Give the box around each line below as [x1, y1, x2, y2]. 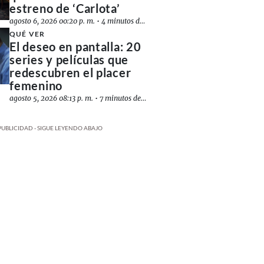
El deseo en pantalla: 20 [9, 39, 141, 54]
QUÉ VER [9, 29, 45, 38]
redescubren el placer [9, 65, 131, 80]
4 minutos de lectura [101, 16, 140, 25]
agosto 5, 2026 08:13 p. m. [9, 94, 94, 103]
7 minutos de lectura [100, 94, 141, 103]
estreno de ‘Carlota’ [9, 1, 120, 15]
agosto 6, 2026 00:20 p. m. [9, 16, 95, 25]
